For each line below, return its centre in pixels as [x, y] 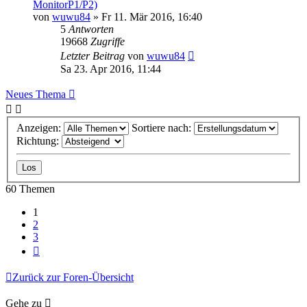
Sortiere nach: [163, 127]
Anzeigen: [40, 127]
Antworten [91, 29]
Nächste [57, 248]
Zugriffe [108, 41]
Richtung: [39, 140]
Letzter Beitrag [94, 56]
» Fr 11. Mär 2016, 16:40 [146, 17]
